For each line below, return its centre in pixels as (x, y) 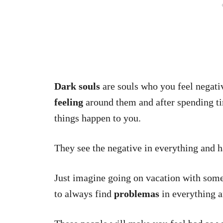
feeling (69, 102)
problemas (137, 194)
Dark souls (77, 86)
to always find (84, 194)
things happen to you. (98, 118)
